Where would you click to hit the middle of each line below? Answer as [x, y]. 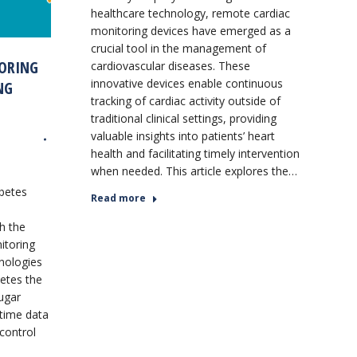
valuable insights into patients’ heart [182, 135]
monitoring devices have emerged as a [190, 30]
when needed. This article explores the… [194, 171]
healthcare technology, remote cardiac [190, 13]
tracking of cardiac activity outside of [185, 100]
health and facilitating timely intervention [195, 153]
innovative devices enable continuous [186, 83]
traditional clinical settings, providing [183, 118]
